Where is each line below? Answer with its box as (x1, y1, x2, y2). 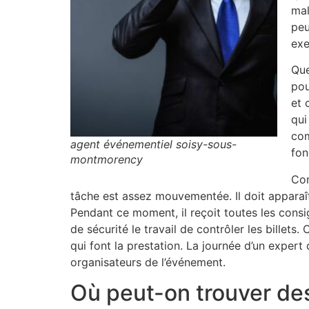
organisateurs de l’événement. (70, 255, 226, 269)
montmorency (70, 152, 143, 166)
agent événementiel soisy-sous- (70, 137, 237, 151)
